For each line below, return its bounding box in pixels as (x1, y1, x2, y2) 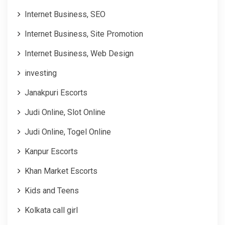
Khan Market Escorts (25, 166, 97, 176)
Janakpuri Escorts (25, 87, 87, 97)
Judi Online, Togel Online (25, 127, 111, 137)
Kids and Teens (25, 185, 79, 195)
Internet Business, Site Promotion (25, 29, 143, 39)
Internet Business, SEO (25, 9, 105, 19)
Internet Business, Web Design (25, 48, 134, 58)
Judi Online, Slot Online (25, 107, 105, 117)
